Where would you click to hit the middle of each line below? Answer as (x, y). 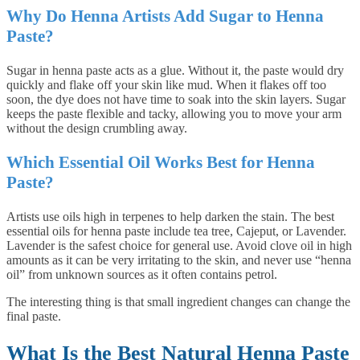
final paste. (34, 317)
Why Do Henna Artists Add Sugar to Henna (165, 16)
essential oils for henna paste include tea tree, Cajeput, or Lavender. (176, 231)
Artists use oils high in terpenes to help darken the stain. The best (170, 217)
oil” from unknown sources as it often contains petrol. (142, 275)
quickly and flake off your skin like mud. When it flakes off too (166, 85)
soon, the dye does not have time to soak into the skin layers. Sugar (176, 100)
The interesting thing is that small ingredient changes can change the (178, 302)
